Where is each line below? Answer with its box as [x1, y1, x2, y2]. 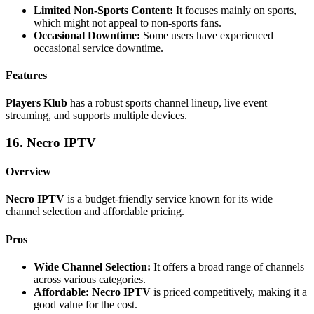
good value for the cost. [34, 298, 137, 310]
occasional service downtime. [34, 41, 163, 54]
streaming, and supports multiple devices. [6, 109, 187, 122]
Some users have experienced [140, 29, 273, 41]
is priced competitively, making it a [151, 285, 307, 298]
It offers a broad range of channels [151, 260, 304, 273]
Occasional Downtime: [34, 29, 140, 41]
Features [6, 69, 47, 81]
